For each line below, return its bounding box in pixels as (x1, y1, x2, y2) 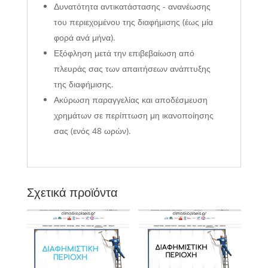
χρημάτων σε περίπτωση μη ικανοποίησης (53, 109, 214, 121)
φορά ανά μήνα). (53, 32, 115, 44)
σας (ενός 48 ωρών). (53, 125, 131, 137)
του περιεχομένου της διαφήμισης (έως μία (53, 16, 213, 28)
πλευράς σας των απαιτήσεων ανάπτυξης (53, 63, 211, 75)
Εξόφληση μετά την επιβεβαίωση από (53, 47, 194, 59)
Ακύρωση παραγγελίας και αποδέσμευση (53, 94, 208, 106)
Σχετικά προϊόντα (26, 184, 118, 201)
